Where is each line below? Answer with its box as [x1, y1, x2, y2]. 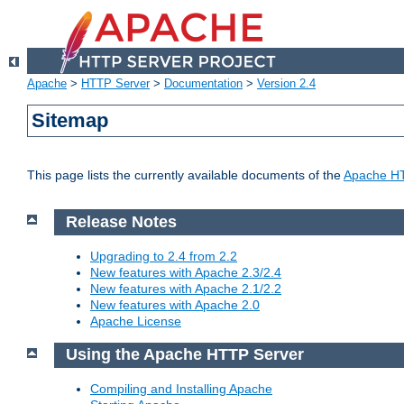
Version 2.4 [257, 77, 316, 91]
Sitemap [32, 109, 109, 133]
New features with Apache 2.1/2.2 [90, 280, 281, 296]
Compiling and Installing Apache [90, 381, 272, 397]
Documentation [164, 77, 243, 91]
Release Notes [65, 213, 177, 232]
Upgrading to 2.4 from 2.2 [90, 248, 237, 263]
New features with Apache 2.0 [90, 297, 260, 312]
